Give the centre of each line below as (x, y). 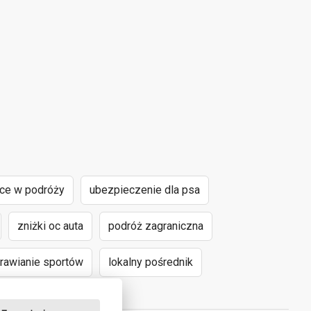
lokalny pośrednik (151, 262)
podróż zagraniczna (156, 226)
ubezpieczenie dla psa (145, 190)
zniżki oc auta (50, 226)
